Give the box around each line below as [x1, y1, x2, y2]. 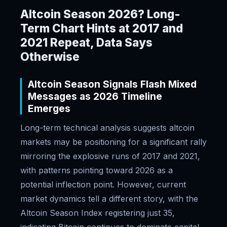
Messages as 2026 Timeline [28, 90, 162, 102]
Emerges [28, 102, 70, 115]
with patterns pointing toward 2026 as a [20, 165, 173, 175]
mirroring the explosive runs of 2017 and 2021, [20, 151, 200, 161]
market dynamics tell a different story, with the [20, 194, 198, 204]
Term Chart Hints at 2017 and [20, 21, 183, 35]
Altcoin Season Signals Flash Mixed [28, 78, 197, 90]
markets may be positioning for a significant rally [20, 137, 207, 147]
